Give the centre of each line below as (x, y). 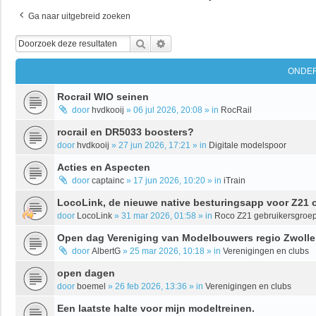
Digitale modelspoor (248, 145)
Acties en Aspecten (104, 167)
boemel (91, 286)
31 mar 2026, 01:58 (159, 215)
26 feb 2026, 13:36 (151, 286)
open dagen (86, 273)
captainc (108, 180)
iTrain (235, 180)
